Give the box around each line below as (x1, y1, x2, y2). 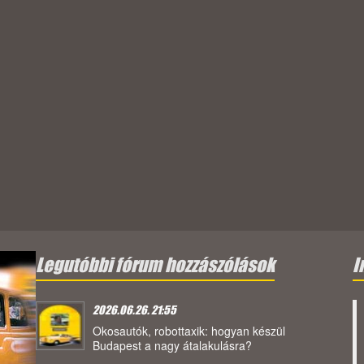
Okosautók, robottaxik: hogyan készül (93, 323, 285, 340)
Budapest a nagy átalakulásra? (93, 337, 252, 354)
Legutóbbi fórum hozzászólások (36, 253, 275, 277)
